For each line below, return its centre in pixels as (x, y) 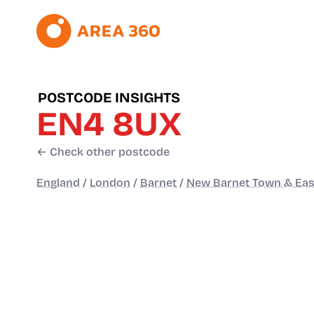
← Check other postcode (103, 152)
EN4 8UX (109, 124)
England (58, 183)
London (110, 183)
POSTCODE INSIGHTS (109, 98)
